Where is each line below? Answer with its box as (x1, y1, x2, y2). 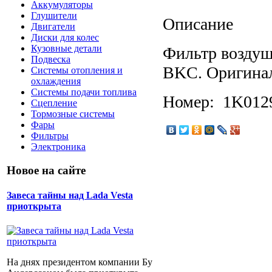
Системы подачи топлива (31, 87, 137, 98)
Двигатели (31, 21, 75, 32)
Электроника (31, 141, 86, 152)
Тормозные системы (31, 109, 115, 120)
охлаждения (31, 76, 81, 87)
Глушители (31, 10, 77, 21)
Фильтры (31, 131, 69, 141)
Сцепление (31, 98, 77, 109)
